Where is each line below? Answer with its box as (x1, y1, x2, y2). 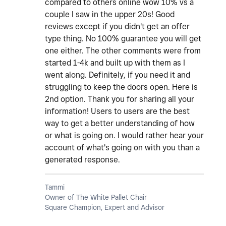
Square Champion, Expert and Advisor (45, 203, 164, 212)
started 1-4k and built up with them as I (45, 58, 185, 68)
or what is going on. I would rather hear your (45, 131, 204, 141)
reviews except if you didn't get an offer (45, 22, 190, 32)
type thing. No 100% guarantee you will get (45, 34, 201, 44)
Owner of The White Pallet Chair (45, 193, 147, 202)
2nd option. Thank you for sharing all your (45, 94, 194, 104)
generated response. (45, 155, 122, 165)
